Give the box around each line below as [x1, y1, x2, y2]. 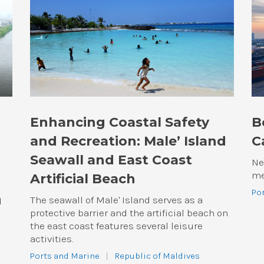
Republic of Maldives [114, 250, 200, 261]
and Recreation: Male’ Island [29, 133, 226, 149]
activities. [29, 232, 73, 245]
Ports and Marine [29, 250, 100, 261]
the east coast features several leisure [29, 219, 203, 232]
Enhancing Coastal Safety [29, 114, 209, 130]
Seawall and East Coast [29, 151, 192, 168]
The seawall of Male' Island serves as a [29, 193, 203, 206]
